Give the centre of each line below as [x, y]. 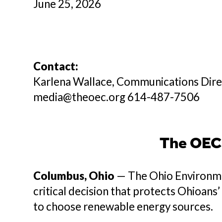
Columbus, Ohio [74, 176]
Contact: [56, 66]
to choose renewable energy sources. [124, 206]
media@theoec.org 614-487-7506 [118, 97]
